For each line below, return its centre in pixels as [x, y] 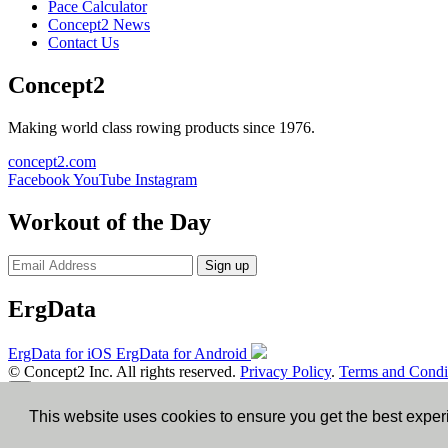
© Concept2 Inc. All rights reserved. [124, 372]
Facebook [39, 179]
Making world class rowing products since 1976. [161, 127]
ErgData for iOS [60, 354]
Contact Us [83, 42]
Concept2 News [99, 24]
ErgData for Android [181, 354]
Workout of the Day [109, 221]
